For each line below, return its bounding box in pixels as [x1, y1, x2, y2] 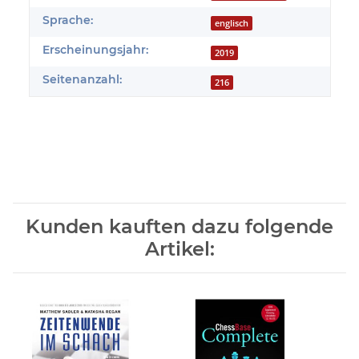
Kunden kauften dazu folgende [26, 215, 333, 239]
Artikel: [144, 237, 215, 261]
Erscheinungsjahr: [42, 42, 148, 58]
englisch [215, 18, 249, 30]
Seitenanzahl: [42, 72, 122, 87]
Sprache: [42, 13, 93, 28]
